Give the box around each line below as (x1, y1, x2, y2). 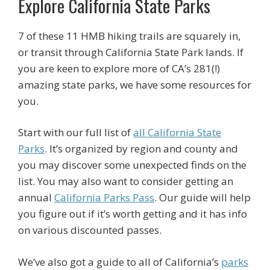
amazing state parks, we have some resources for (18, 77, 251, 92)
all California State (133, 125, 221, 139)
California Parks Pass (54, 190, 154, 204)
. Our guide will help (154, 190, 251, 204)
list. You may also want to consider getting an (18, 174, 233, 188)
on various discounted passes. (18, 223, 162, 237)
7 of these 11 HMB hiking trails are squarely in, (18, 28, 240, 43)
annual (18, 190, 54, 204)
